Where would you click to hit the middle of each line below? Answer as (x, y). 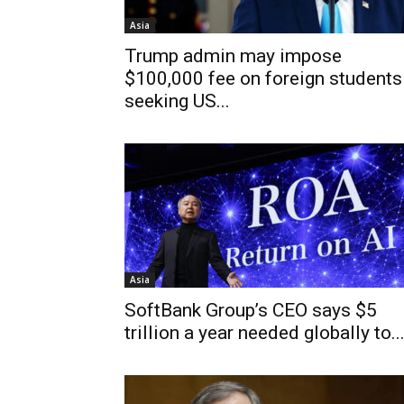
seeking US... (177, 101)
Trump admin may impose (233, 56)
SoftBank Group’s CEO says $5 (251, 310)
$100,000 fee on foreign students (263, 78)
